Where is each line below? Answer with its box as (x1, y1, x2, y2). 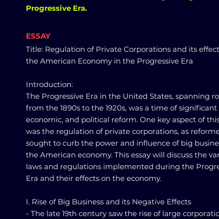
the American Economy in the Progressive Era (26, 56, 193, 66)
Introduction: (26, 80, 73, 89)
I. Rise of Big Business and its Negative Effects (26, 197, 191, 206)
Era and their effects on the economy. (26, 174, 161, 183)
